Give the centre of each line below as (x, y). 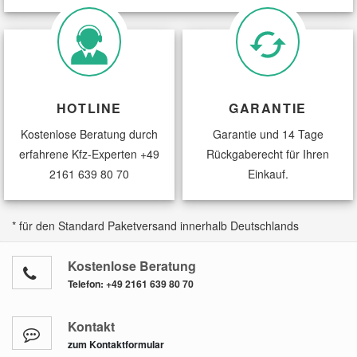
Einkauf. (268, 174)
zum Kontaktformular (116, 345)
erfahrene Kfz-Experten (80, 154)
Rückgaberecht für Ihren (268, 154)
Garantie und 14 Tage (268, 134)
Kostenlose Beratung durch (89, 134)
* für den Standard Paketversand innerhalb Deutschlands (155, 226)
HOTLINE (89, 108)
